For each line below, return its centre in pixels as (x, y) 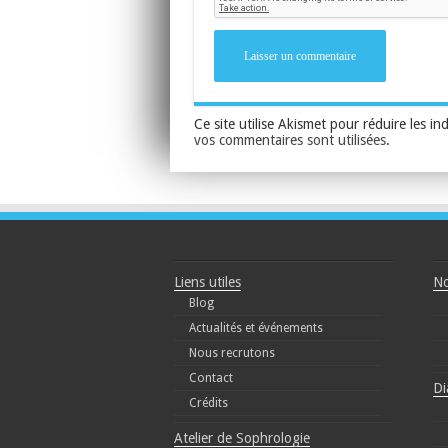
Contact (211, 378)
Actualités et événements (256, 328)
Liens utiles (207, 282)
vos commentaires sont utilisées (289, 140)
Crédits (208, 403)
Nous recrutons (232, 353)
